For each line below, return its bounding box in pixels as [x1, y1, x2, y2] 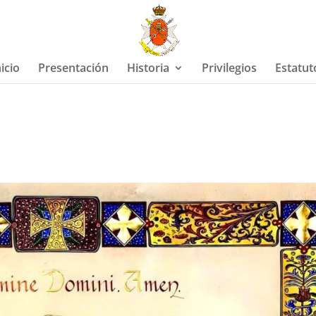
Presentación [37, 60, 109, 75]
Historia [126, 60, 169, 75]
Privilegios [201, 60, 257, 75]
